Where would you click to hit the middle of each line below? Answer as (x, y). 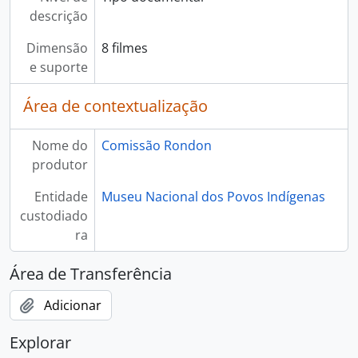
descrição (58, 16)
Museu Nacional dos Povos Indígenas (213, 197)
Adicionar (73, 305)
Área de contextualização (115, 106)
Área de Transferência (91, 274)
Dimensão (57, 48)
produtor (60, 165)
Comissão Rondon (156, 145)
